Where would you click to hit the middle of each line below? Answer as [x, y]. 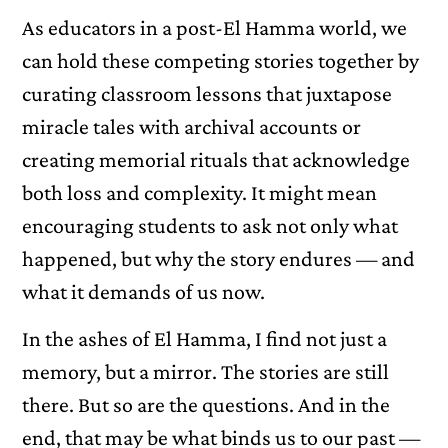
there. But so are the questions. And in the [206, 404]
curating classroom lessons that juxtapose [207, 93]
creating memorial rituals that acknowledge [216, 159]
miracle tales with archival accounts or [192, 126]
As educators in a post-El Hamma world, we [215, 27]
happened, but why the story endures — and [219, 258]
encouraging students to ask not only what [210, 225]
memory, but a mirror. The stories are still [206, 371]
